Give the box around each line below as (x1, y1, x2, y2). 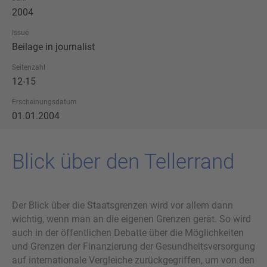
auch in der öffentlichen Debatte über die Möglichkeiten (12, 226, 244, 238)
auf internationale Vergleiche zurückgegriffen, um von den (12, 254, 254, 266)
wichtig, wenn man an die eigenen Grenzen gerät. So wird (12, 213, 251, 225)
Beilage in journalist (12, 41, 95, 52)
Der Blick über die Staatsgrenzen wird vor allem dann (12, 199, 233, 211)
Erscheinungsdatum (12, 97, 77, 106)
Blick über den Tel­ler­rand (12, 149, 234, 174)
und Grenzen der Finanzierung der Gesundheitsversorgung (12, 240, 255, 252)
